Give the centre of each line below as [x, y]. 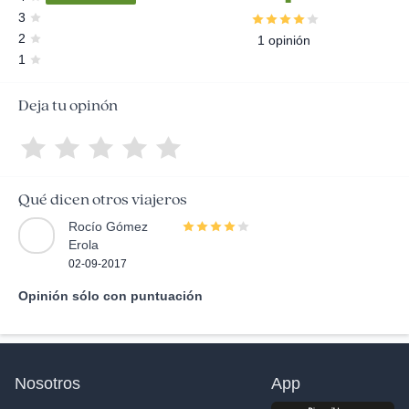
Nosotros [47, 383]
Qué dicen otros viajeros [103, 199]
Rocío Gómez [108, 226]
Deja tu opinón [68, 105]
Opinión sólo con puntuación [110, 296]
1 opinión [283, 40]
